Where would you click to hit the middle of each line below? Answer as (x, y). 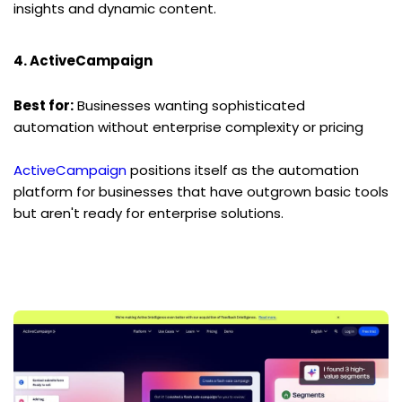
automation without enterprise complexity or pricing (188, 127)
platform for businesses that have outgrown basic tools (201, 191)
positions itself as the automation (243, 170)
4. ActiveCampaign (83, 60)
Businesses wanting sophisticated (189, 105)
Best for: (44, 105)
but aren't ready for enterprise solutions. (149, 213)
